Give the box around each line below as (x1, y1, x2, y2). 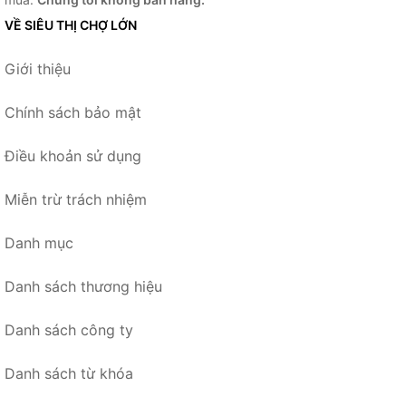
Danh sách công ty (5, 321, 133, 339)
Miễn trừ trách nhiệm (5, 190, 147, 208)
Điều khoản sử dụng (5, 147, 141, 165)
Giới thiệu (5, 60, 71, 78)
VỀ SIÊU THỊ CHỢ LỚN (5, 17, 137, 33)
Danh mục (5, 234, 73, 252)
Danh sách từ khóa (5, 364, 133, 382)
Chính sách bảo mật (5, 103, 141, 121)
